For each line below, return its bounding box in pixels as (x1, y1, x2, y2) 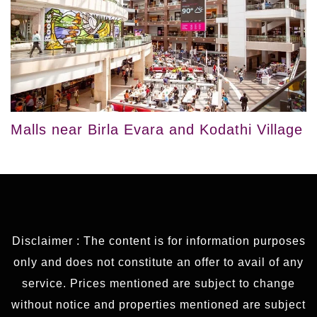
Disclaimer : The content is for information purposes (11, 235, 306, 248)
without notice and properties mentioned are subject (11, 299, 306, 311)
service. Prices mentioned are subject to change (22, 277, 295, 290)
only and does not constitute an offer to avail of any (13, 256, 304, 269)
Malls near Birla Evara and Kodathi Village (11, 122, 303, 138)
